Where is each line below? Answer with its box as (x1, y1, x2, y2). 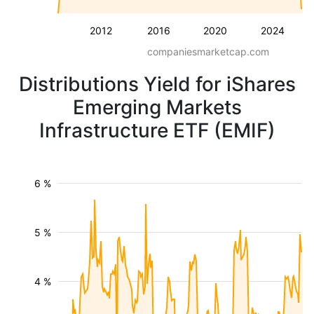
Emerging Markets (72, 95, 242, 119)
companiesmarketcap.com (147, 46, 269, 57)
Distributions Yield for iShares (18, 72, 296, 96)
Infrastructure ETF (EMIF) (39, 118, 275, 142)
